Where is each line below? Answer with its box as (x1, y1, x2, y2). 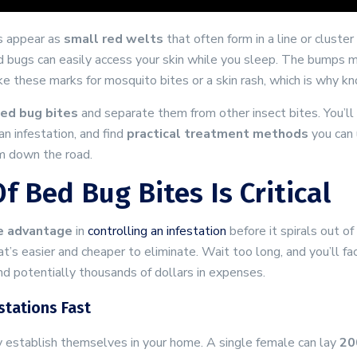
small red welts (64, 30, 163, 48)
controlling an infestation (88, 222, 226, 240)
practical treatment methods (127, 125, 308, 143)
